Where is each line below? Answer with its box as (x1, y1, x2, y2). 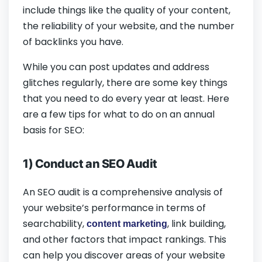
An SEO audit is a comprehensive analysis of (23, 185, 223, 199)
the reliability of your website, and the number (23, 19, 235, 33)
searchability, (23, 217, 87, 231)
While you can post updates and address (23, 60, 209, 74)
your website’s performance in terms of (23, 201, 206, 215)
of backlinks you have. (23, 35, 123, 49)
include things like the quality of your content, (23, 4, 230, 18)
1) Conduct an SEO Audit (23, 157, 157, 171)
